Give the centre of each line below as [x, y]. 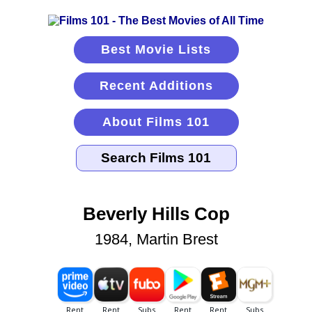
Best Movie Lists [156, 49]
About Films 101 [156, 122]
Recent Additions [156, 86]
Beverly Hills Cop [156, 214]
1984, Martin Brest [156, 240]
